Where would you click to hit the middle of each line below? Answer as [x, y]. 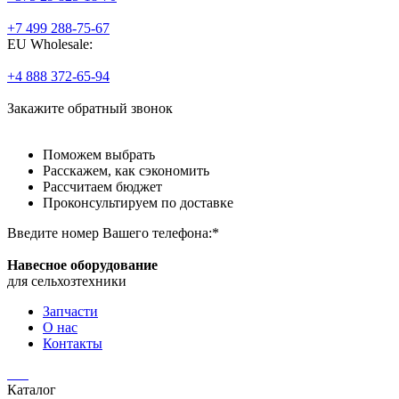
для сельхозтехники [67, 281]
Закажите [36, 108]
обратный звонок [118, 108]
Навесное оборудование [82, 265]
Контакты [73, 343]
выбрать [128, 154]
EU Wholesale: [50, 44]
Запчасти [70, 311]
